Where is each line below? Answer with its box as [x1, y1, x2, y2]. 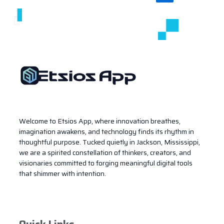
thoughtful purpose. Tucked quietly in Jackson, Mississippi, [19, 136, 200, 147]
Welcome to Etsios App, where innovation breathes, [19, 115, 180, 126]
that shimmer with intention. [19, 167, 106, 179]
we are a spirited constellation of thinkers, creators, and [19, 146, 191, 158]
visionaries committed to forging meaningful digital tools [19, 157, 192, 168]
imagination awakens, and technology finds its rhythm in [19, 125, 194, 137]
